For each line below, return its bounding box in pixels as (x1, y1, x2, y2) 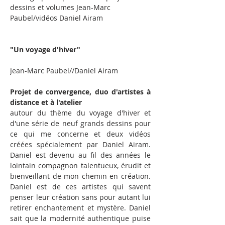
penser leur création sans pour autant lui (10, 192, 151, 202)
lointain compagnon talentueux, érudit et (10, 160, 151, 170)
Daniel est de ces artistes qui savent (10, 181, 151, 191)
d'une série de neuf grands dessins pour (10, 118, 151, 128)
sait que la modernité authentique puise (10, 213, 151, 223)
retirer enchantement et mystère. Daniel (10, 202, 151, 212)
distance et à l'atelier (10, 97, 82, 107)
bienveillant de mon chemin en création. (10, 171, 151, 181)
